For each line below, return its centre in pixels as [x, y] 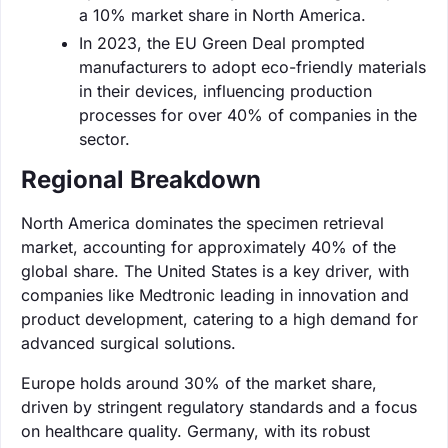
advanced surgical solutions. [128, 342]
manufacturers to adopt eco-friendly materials [252, 66]
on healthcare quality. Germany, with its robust [195, 430]
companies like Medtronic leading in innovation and [215, 294]
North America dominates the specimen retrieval [202, 222]
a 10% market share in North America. [222, 14]
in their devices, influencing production [225, 90]
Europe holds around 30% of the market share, [199, 382]
